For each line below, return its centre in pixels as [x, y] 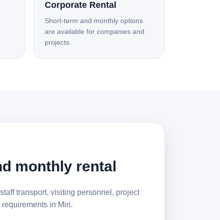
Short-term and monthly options [94, 21]
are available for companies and [95, 31]
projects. [58, 42]
